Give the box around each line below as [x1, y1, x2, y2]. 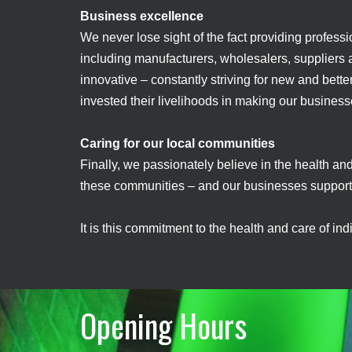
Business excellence [80, 9, 203, 23]
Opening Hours [80, 302, 247, 349]
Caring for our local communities [80, 137, 275, 150]
